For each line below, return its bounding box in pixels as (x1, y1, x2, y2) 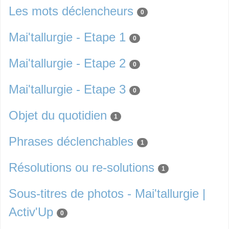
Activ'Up (9, 205, 53, 219)
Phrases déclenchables (9, 134, 133, 148)
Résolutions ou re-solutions (9, 161, 154, 174)
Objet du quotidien (9, 108, 107, 122)
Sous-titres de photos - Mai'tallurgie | (9, 187, 205, 200)
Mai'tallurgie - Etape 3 (9, 82, 126, 96)
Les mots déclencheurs (9, 4, 133, 18)
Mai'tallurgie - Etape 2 (9, 56, 126, 70)
